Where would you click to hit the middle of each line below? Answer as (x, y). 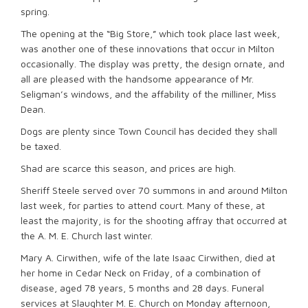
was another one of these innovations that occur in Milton (147, 48)
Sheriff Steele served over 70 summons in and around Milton (154, 190)
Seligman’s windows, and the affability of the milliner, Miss (148, 94)
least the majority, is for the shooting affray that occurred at (154, 220)
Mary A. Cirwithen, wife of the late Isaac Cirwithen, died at (148, 257)
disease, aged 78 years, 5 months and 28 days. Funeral (142, 288)
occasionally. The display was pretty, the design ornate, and (153, 64)
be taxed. (41, 146)
